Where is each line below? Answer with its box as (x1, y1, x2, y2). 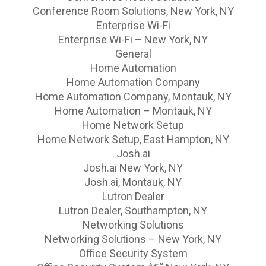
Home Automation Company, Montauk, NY (34, 90, 232, 103)
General (115, 47, 151, 60)
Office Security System (78, 246, 188, 259)
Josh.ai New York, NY (83, 161, 183, 174)
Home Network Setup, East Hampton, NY (37, 132, 229, 145)
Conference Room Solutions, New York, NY (32, 4, 234, 17)
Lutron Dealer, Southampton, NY (59, 204, 207, 217)
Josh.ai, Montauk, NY (84, 175, 182, 188)
